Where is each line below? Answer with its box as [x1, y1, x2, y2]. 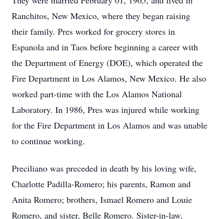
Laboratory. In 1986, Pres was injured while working [12, 104, 199, 115]
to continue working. [12, 135, 85, 147]
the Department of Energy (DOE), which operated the [12, 57, 203, 68]
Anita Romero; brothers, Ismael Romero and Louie [12, 194, 192, 205]
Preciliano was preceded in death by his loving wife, [12, 162, 197, 174]
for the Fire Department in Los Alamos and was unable [12, 119, 207, 131]
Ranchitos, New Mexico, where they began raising [12, 10, 190, 22]
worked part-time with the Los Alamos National [12, 88, 182, 100]
